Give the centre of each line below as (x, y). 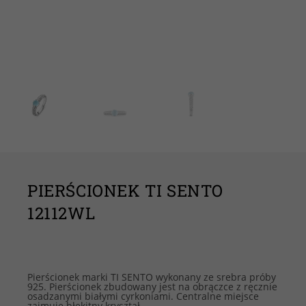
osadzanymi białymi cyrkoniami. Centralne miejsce (143, 296)
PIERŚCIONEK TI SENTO (126, 191)
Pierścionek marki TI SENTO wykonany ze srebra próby (152, 277)
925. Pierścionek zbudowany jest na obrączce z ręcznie (152, 287)
